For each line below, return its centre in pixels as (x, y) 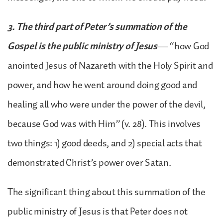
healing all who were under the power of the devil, (107, 104)
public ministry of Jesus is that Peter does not (98, 211)
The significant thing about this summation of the (107, 192)
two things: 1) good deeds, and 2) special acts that (105, 143)
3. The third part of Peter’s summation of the (97, 27)
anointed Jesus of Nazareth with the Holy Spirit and (110, 65)
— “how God (183, 46)
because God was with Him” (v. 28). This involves (104, 124)
